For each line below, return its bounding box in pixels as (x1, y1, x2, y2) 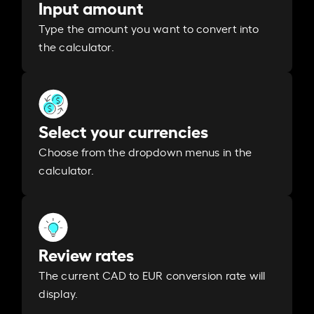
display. (39, 285, 78, 301)
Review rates (39, 242, 135, 266)
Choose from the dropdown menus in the (39, 144, 252, 160)
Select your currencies (39, 118, 209, 143)
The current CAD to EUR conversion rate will (39, 267, 266, 283)
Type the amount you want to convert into (39, 20, 259, 36)
